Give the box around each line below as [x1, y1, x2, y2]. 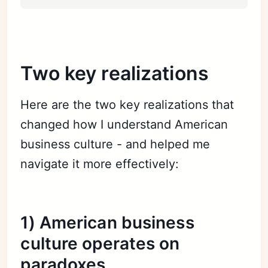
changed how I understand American [20, 117, 229, 132]
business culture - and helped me [20, 136, 211, 151]
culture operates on [20, 233, 180, 254]
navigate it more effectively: [20, 156, 179, 171]
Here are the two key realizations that [20, 97, 234, 112]
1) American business [20, 212, 194, 233]
